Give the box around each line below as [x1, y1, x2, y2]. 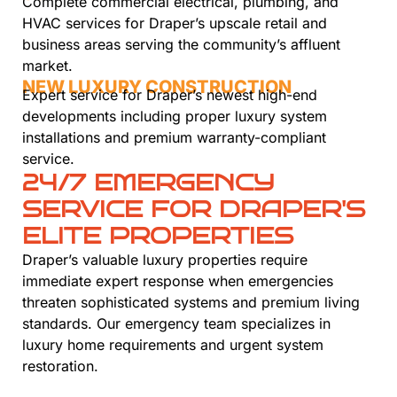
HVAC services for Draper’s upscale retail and [22, 14, 327, 33]
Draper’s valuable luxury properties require [22, 251, 307, 269]
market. [22, 57, 73, 75]
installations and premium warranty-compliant [22, 128, 326, 147]
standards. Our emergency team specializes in [22, 315, 331, 333]
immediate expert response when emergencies [22, 272, 333, 291]
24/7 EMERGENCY [22, 169, 275, 197]
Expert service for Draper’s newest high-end [22, 86, 317, 105]
